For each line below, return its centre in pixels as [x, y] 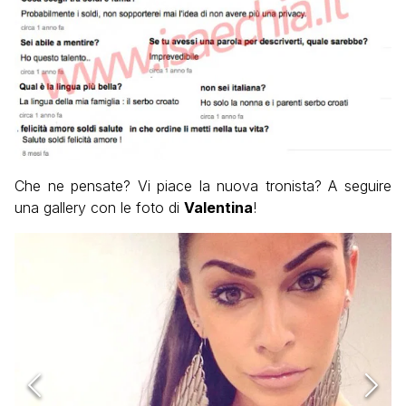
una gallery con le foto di [99, 207]
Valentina [218, 207]
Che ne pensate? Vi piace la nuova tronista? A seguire [203, 185]
